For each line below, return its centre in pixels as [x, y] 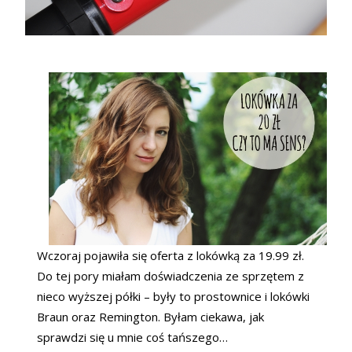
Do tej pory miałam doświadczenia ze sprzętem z [170, 276]
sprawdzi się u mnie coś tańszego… [132, 337]
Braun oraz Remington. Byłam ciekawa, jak [150, 317]
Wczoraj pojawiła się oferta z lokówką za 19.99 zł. [170, 256]
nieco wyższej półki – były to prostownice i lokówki [173, 297]
